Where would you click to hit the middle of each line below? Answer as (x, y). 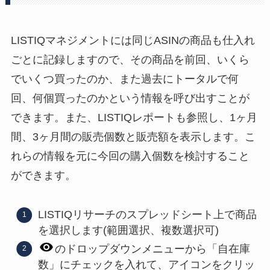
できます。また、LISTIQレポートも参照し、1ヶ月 (134, 118)
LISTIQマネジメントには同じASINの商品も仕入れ (133, 41)
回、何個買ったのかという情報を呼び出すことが (130, 99)
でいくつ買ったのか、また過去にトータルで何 (124, 79)
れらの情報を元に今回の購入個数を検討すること (130, 156)
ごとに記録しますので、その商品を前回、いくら (130, 60)
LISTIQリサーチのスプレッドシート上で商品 (147, 215)
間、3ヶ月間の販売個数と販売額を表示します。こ (133, 137)
